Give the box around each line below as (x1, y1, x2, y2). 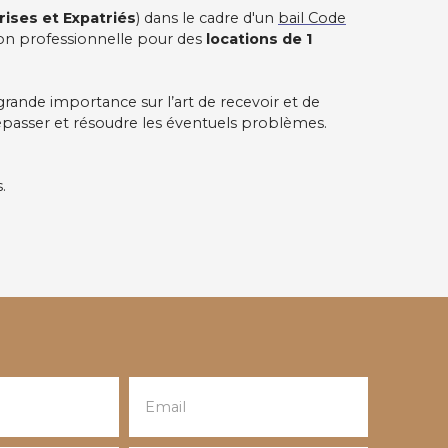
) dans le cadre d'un (136, 8, 278, 27)
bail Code (278, 8, 346, 27)
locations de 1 (206, 29, 312, 48)
